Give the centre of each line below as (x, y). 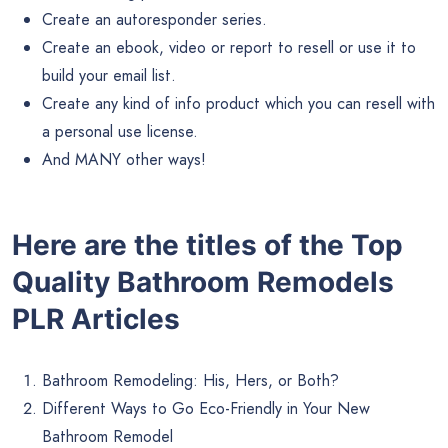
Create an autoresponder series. (154, 20)
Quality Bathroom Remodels (203, 281)
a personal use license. (120, 132)
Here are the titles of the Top (207, 244)
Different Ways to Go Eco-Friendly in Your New (206, 408)
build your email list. (109, 76)
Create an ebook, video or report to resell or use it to (229, 48)
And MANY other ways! (124, 160)
